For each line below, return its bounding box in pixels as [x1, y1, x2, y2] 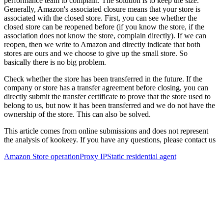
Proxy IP [80, 152, 107, 161]
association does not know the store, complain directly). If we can [4, 31, 206, 40]
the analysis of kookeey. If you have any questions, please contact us [4, 135, 216, 144]
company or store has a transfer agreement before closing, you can [4, 83, 208, 92]
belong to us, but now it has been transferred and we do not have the [4, 101, 215, 110]
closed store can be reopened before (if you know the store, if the [4, 22, 204, 31]
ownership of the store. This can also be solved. [4, 110, 151, 118]
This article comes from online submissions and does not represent [4, 126, 208, 135]
